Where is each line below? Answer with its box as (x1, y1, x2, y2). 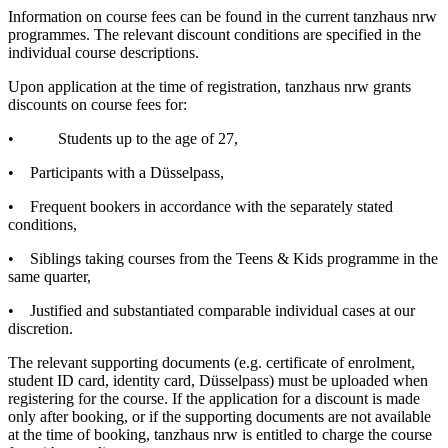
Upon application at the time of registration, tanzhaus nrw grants (8, 77, 411, 95)
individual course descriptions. (8, 43, 199, 61)
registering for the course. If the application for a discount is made (8, 389, 420, 407)
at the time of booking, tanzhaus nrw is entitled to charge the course (8, 425, 432, 443)
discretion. (8, 319, 73, 337)
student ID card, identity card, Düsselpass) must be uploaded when (8, 371, 428, 389)
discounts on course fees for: (8, 95, 187, 113)
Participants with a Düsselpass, (30, 163, 224, 181)
